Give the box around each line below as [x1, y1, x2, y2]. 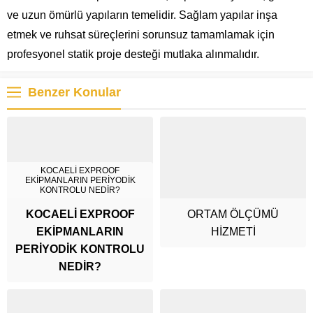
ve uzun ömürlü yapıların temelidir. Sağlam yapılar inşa [7, 8, 277, 21]
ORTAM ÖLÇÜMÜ [187, 208, 279, 221]
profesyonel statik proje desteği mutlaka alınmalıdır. [7, 48, 259, 60]
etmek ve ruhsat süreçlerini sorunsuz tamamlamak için [7, 28, 275, 41]
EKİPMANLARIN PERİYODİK [24, 175, 136, 186]
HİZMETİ [210, 226, 256, 238]
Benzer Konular [28, 85, 121, 99]
